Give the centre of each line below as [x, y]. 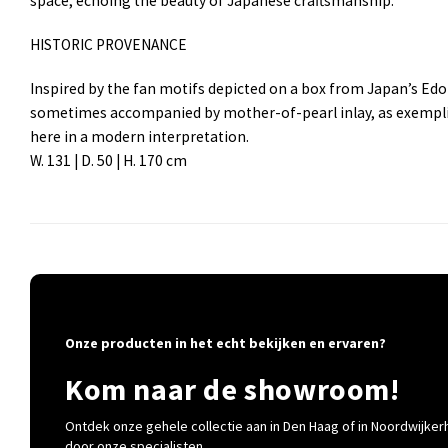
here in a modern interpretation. [139, 137]
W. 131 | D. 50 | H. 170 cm [108, 161]
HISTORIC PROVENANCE [108, 45]
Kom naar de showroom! [232, 388]
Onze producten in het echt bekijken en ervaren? [225, 342]
